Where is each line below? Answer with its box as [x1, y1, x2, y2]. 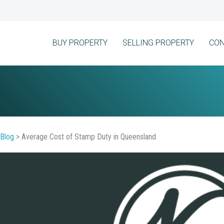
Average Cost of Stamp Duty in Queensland [21, 131, 156, 141]
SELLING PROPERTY [122, 38, 194, 48]
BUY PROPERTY [52, 38, 107, 48]
